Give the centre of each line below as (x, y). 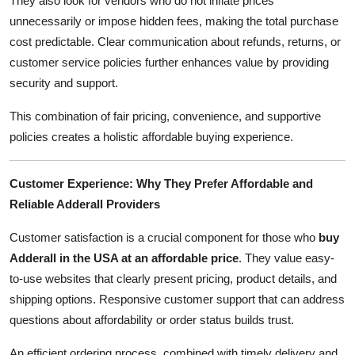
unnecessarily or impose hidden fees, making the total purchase (174, 21)
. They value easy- (286, 258)
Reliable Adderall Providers (85, 204)
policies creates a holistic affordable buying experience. (151, 136)
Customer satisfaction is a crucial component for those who (164, 237)
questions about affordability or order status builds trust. (152, 319)
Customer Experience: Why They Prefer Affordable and (161, 183)
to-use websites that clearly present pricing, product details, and (173, 278)
